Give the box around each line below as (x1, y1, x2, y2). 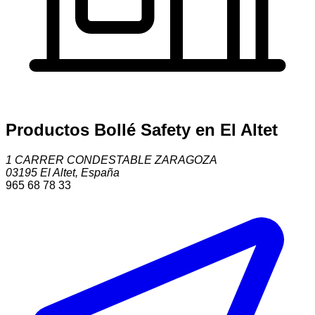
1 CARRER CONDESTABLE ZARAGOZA (6, 153, 217, 166)
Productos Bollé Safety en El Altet (6, 120, 278, 139)
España (81, 166, 120, 179)
